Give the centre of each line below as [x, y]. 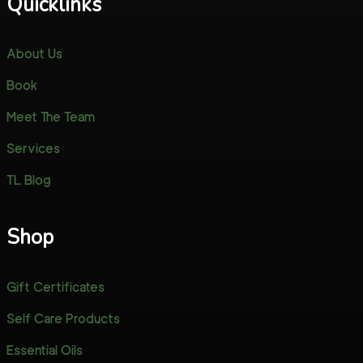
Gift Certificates [55, 287]
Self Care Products [63, 318]
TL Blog [28, 181]
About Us [34, 54]
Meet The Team [50, 117]
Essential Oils [44, 350]
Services [33, 149]
